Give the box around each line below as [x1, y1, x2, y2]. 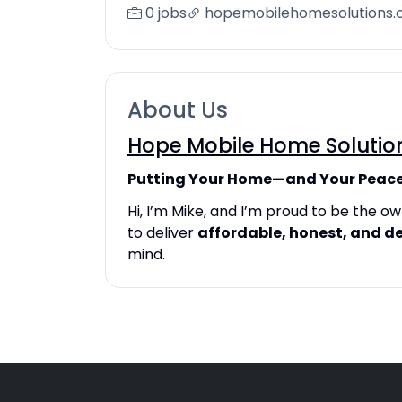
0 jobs [145, 3, 187, 23]
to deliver [127, 223, 197, 243]
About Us [127, 95, 228, 125]
